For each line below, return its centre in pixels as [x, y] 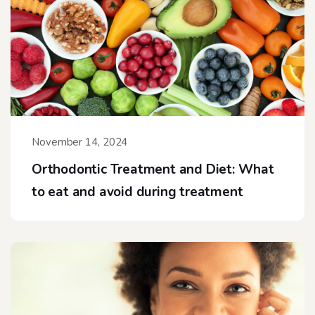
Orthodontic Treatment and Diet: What [153, 170]
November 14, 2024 [80, 142]
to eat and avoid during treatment [137, 192]
